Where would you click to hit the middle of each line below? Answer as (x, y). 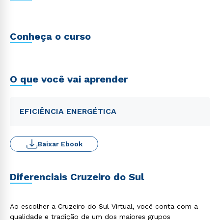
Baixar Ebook (60, 144)
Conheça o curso (50, 36)
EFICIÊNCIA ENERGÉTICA (68, 111)
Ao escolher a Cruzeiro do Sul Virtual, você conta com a (104, 206)
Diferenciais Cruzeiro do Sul (77, 177)
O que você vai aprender (69, 79)
